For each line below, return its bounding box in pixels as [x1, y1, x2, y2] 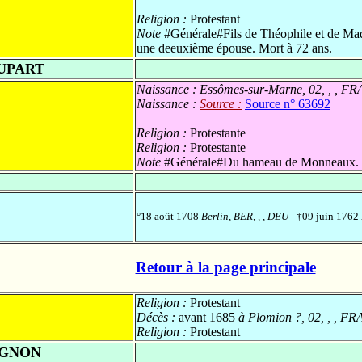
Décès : [137, 309, 179, 324]
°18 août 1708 [137, 209, 201, 222]
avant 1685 [179, 309, 235, 324]
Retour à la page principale [135, 259, 316, 276]
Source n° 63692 [245, 96, 330, 111]
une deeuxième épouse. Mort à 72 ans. [137, 40, 332, 55]
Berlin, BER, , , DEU [201, 209, 288, 222]
